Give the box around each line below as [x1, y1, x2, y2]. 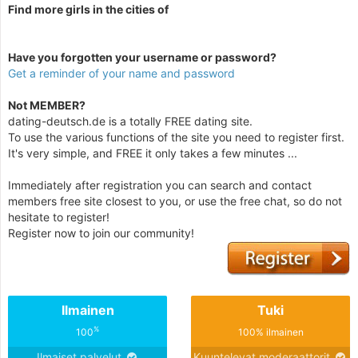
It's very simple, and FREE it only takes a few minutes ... [8, 145, 297, 160]
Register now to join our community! [8, 225, 194, 240]
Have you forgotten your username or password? [8, 50, 276, 64]
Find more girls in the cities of [8, 2, 169, 16]
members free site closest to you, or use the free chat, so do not [8, 193, 342, 208]
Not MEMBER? [8, 97, 86, 112]
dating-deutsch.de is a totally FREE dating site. [8, 113, 253, 128]
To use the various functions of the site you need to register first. [8, 129, 344, 144]
